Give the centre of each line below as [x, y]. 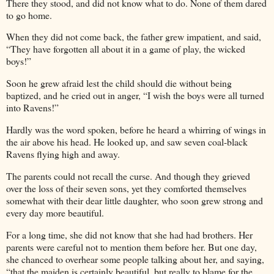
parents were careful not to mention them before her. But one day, [131, 246]
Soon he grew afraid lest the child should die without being [119, 83]
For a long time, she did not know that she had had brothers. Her [129, 234]
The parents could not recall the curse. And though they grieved [128, 176]
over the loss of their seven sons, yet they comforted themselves [126, 188]
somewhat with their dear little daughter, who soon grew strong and [135, 200]
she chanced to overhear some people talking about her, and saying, [135, 259]
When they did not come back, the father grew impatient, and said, [134, 37]
